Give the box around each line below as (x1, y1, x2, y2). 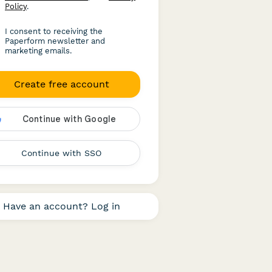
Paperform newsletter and (5, 36, 105, 46)
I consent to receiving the (5, 27, 103, 36)
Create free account (13, 78, 109, 90)
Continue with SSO (21, 148, 101, 158)
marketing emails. (5, 46, 72, 55)
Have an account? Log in (2, 200, 120, 212)
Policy (5, 2, 27, 11)
